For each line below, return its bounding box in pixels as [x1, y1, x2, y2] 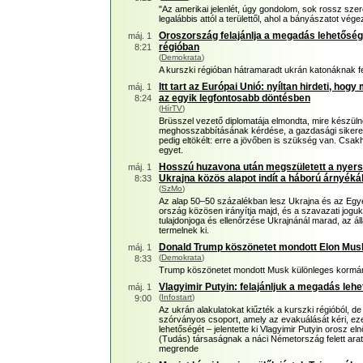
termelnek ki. [159, 225, 209, 235]
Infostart [161, 293, 192, 301]
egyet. [159, 145, 183, 155]
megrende [159, 344, 199, 353]
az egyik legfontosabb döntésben [159, 92, 310, 104]
